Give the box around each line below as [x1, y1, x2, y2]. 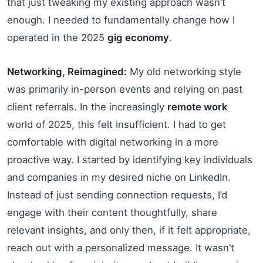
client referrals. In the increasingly [7, 100, 167, 113]
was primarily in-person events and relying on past [7, 83, 242, 95]
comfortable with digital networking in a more [7, 136, 218, 148]
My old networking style [127, 65, 241, 77]
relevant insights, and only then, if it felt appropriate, [7, 224, 251, 236]
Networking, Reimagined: [7, 65, 127, 77]
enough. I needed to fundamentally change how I [7, 14, 235, 26]
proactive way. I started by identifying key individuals [7, 153, 252, 166]
